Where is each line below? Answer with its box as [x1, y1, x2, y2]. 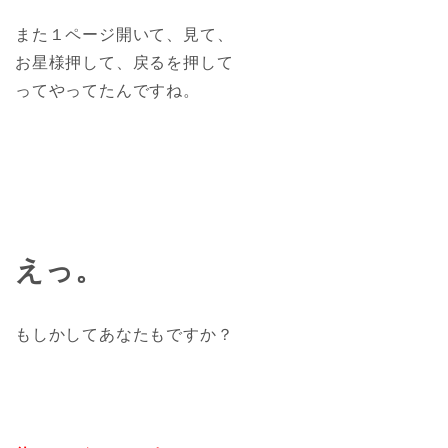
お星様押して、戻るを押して [15, 53, 234, 71]
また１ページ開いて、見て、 [15, 25, 234, 43]
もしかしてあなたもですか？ [15, 325, 234, 343]
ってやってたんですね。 [15, 81, 200, 99]
